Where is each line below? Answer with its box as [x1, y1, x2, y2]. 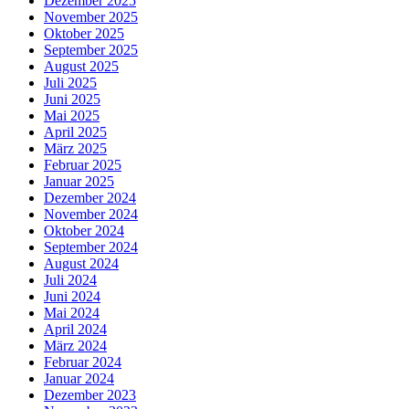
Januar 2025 [44, 173, 114, 190]
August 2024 [44, 256, 119, 272]
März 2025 [44, 141, 107, 157]
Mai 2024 [44, 305, 100, 321]
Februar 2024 [44, 354, 121, 371]
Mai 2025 [44, 108, 100, 124]
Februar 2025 [44, 157, 121, 173]
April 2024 [44, 321, 107, 338]
